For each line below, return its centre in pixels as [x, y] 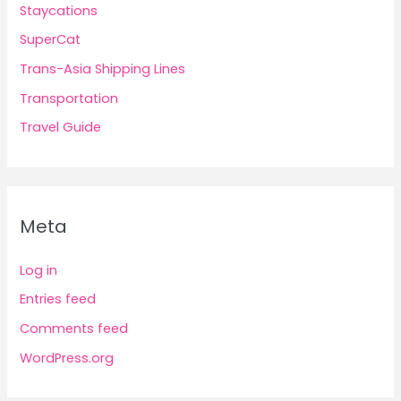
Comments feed [74, 328]
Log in [39, 270]
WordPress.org [67, 358]
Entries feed [58, 299]
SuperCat [51, 40]
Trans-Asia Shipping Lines [103, 69]
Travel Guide [61, 128]
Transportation [69, 98]
